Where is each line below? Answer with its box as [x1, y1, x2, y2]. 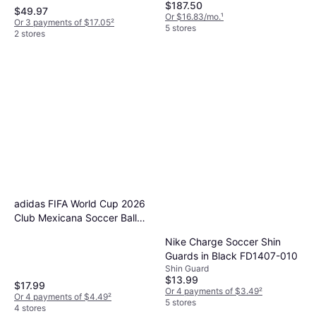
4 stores [14, 302, 46, 313]
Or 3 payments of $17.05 [14, 16, 111, 28]
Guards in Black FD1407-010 [165, 249, 298, 262]
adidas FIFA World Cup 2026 [14, 197, 145, 209]
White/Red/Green [14, 225, 93, 238]
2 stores [14, 28, 45, 39]
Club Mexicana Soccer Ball [14, 211, 137, 224]
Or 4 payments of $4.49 [14, 291, 108, 302]
